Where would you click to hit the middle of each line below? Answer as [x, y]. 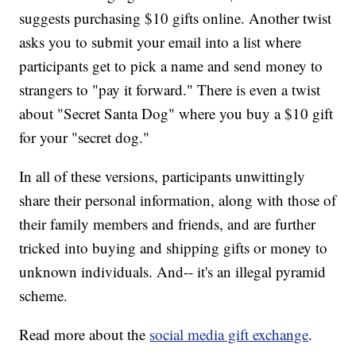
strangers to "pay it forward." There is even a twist [170, 90]
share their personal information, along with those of [178, 200]
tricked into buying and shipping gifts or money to [174, 248]
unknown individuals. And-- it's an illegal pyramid [173, 272]
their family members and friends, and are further [168, 224]
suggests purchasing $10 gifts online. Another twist [176, 18]
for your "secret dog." [85, 137]
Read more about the [85, 335]
